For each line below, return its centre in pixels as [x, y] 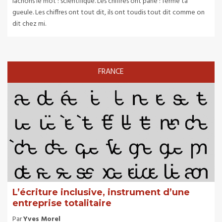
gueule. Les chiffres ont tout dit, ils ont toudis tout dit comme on [109, 13]
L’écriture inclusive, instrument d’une [101, 193]
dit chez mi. [29, 24]
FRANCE [111, 72]
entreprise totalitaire [62, 203]
